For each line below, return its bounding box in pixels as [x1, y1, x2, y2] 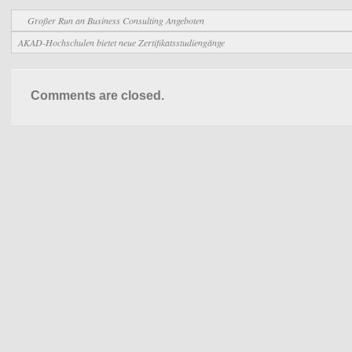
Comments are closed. [31, 89, 164, 102]
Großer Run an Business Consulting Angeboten [27, 14, 204, 27]
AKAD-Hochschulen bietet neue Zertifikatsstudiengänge [18, 36, 225, 49]
